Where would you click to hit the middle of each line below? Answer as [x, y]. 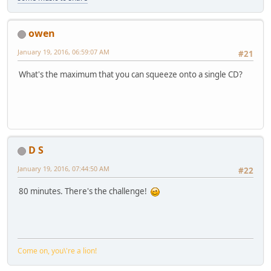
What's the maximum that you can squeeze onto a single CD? [131, 75]
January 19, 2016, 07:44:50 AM [64, 168]
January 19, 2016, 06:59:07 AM [64, 51]
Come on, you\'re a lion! [57, 250]
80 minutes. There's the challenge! [85, 191]
